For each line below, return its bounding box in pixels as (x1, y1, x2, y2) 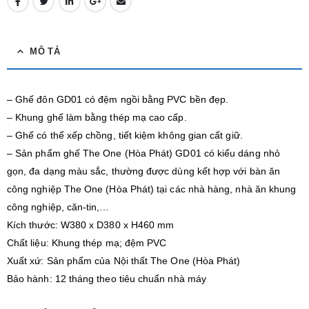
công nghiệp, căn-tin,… (7, 201, 110, 213)
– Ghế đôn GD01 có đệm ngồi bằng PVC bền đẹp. (7, 94, 229, 106)
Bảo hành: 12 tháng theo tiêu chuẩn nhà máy (7, 273, 206, 285)
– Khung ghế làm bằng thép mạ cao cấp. (7, 112, 187, 123)
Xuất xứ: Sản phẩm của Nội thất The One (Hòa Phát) (7, 255, 241, 267)
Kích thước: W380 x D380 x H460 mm (7, 219, 175, 231)
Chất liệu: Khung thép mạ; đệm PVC (7, 237, 167, 249)
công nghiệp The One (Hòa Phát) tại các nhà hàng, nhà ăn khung (7, 183, 297, 195)
